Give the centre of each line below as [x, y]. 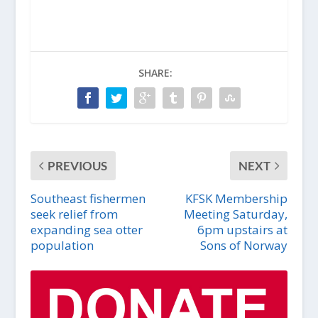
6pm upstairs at [243, 229]
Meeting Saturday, [236, 214]
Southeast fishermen [88, 198]
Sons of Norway [244, 245]
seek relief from [74, 214]
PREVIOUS [77, 165]
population [62, 245]
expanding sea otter [86, 229]
